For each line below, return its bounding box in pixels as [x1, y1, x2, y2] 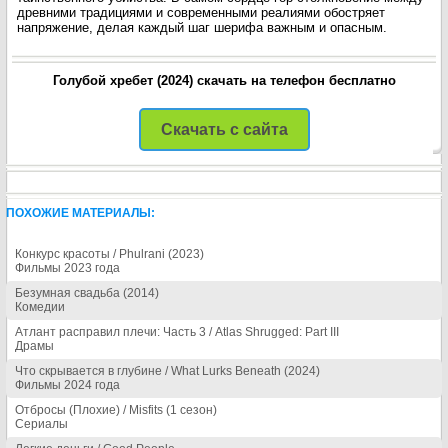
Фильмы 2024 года [15, 378, 120, 392]
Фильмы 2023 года [15, 261, 120, 275]
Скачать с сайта [160, 121, 288, 138]
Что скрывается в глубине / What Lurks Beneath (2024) [15, 364, 320, 378]
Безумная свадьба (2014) [15, 286, 159, 300]
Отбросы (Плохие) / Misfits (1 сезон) [15, 403, 217, 417]
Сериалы [15, 417, 68, 431]
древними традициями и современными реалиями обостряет [17, 5, 385, 20]
